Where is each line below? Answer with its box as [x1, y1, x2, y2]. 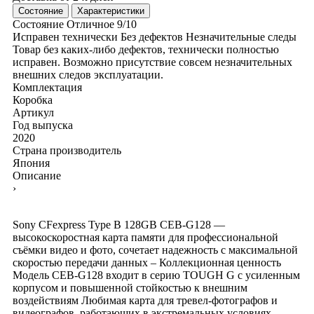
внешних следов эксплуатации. [13, 68, 163, 81]
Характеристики [77, 5, 144, 16]
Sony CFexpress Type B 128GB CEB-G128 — [13, 218, 225, 231]
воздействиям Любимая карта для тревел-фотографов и [13, 294, 278, 306]
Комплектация [13, 81, 82, 93]
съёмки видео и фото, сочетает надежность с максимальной [13, 243, 298, 256]
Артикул [13, 106, 54, 118]
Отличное [67, 18, 114, 30]
